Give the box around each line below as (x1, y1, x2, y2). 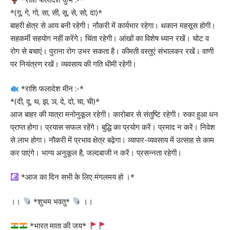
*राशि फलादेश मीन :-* (19, 83, 84, 93)
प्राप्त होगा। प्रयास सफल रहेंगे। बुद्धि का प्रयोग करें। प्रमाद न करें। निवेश (10, 122, 215, 132)
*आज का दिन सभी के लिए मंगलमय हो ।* (19, 172, 135, 182)
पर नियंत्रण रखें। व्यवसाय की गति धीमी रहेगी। (10, 59, 137, 69)
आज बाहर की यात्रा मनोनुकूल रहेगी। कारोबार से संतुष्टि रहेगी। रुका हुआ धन (10, 109, 218, 119)
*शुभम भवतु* (31, 196, 72, 206)
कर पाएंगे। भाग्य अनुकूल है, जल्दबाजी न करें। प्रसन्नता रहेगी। (10, 147, 182, 158)
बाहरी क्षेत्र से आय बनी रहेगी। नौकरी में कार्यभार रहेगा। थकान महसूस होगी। (10, 21, 216, 30)
